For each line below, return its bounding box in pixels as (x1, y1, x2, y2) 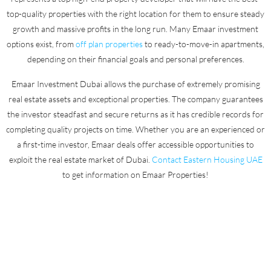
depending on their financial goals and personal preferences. (27, 53, 244, 64)
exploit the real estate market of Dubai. (8, 154, 152, 165)
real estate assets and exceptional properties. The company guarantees (8, 93, 263, 104)
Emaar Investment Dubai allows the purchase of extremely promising (11, 78, 260, 89)
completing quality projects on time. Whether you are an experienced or (6, 123, 265, 134)
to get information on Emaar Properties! (62, 169, 209, 180)
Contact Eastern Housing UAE (151, 154, 263, 165)
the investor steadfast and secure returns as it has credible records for (7, 108, 264, 119)
